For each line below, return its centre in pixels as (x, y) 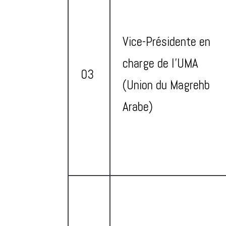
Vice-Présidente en (167, 41)
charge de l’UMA (161, 63)
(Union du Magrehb (166, 85)
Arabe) (138, 106)
